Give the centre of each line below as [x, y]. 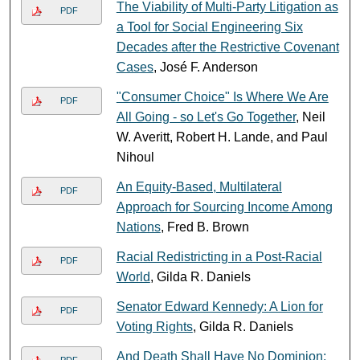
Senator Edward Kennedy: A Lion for [219, 306]
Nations [138, 227]
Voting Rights [154, 326]
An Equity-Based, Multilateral [199, 186]
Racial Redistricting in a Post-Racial [219, 256]
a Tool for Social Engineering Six [209, 27]
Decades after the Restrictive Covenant [227, 47]
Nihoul [135, 157]
